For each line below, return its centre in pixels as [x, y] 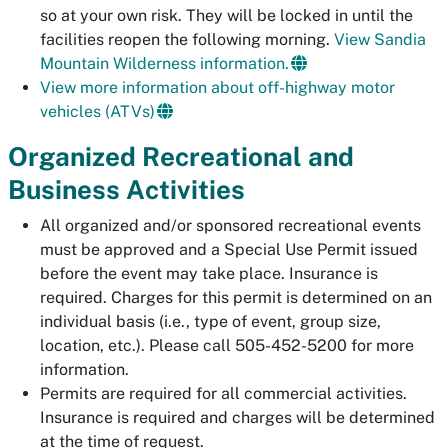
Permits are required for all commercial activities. [223, 393]
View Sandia [380, 39]
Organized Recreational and [181, 156]
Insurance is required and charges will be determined [237, 417]
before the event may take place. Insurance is [209, 273]
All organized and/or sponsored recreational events [230, 225]
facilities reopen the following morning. [187, 39]
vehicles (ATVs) [97, 111]
